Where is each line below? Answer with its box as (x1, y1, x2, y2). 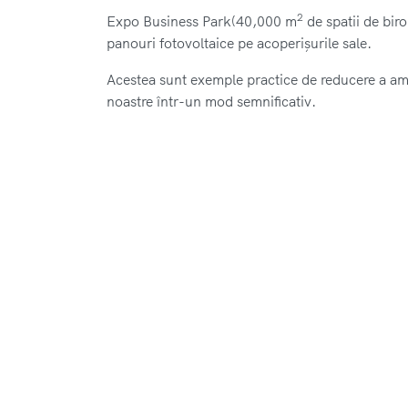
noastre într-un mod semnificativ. (107, 91, 316, 110)
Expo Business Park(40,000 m (107, 11, 297, 30)
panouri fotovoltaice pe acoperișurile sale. (107, 33, 372, 52)
